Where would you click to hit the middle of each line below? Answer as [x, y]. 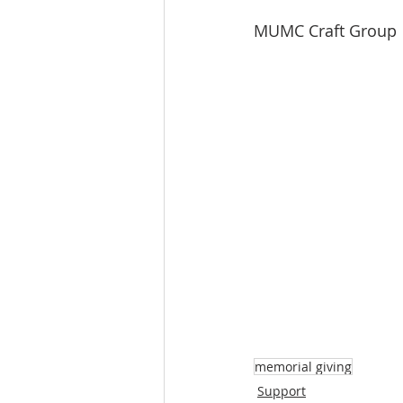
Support [282, 391]
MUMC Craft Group [325, 31]
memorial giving [303, 367]
